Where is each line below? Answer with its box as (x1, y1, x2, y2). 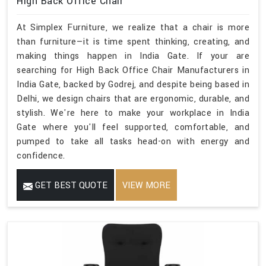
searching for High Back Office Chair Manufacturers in (17, 64, 249, 77)
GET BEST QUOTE (33, 179, 107, 192)
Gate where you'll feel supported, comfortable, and (17, 121, 249, 134)
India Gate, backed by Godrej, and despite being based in (17, 78, 249, 91)
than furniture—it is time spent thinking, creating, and (17, 36, 249, 49)
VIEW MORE (122, 179, 170, 192)
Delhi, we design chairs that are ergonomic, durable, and (17, 93, 249, 106)
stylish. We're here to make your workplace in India (17, 107, 249, 120)
